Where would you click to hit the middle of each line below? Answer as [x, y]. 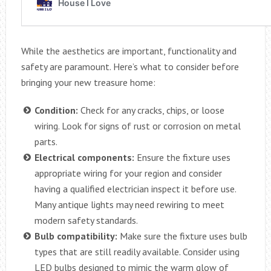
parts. [46, 141]
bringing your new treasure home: [88, 82]
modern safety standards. [86, 220]
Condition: [56, 110]
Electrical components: [84, 157]
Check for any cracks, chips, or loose [151, 110]
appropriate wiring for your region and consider [128, 173]
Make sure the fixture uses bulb [182, 236]
